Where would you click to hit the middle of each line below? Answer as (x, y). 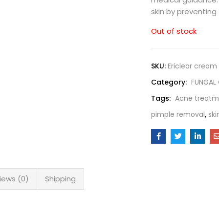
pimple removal (178, 114)
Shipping (60, 179)
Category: (170, 82)
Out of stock (174, 31)
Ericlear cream (192, 66)
